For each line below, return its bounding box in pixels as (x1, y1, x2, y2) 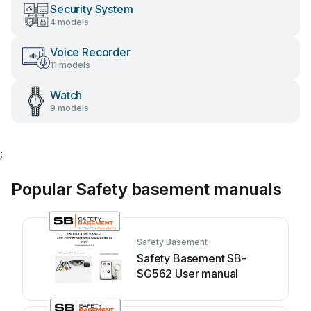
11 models (50, 60, 90, 70)
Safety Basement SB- (137, 251, 246, 265)
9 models (50, 103, 89, 113)
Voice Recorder (50, 45, 131, 59)
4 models (50, 17, 89, 27)
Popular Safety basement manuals (11, 179, 282, 199)
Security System (50, 2, 133, 16)
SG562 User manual (137, 267, 239, 280)
